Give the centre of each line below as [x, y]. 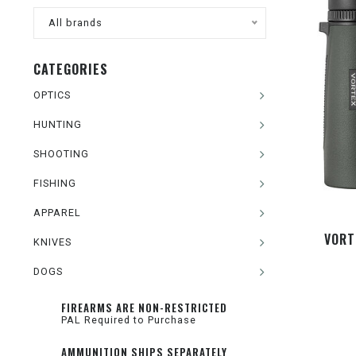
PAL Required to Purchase [129, 320]
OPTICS [52, 95]
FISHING [55, 183]
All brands [75, 23]
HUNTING [58, 124]
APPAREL [57, 213]
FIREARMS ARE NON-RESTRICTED [144, 308]
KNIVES [52, 242]
